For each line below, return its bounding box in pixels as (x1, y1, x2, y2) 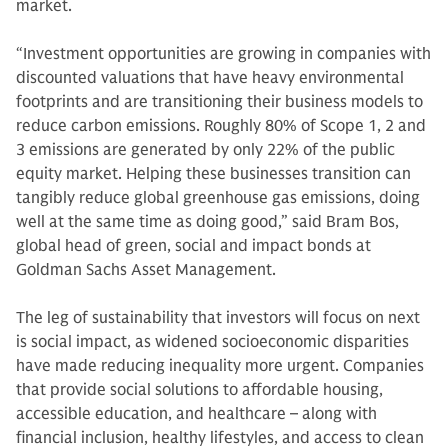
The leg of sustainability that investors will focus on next (16, 308, 420, 328)
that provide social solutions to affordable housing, (16, 380, 383, 400)
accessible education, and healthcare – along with (16, 404, 377, 424)
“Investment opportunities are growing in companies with (16, 44, 431, 64)
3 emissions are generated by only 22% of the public (16, 140, 395, 160)
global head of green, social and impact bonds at (16, 236, 371, 256)
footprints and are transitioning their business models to (16, 92, 423, 112)
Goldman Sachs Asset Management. (16, 260, 280, 280)
